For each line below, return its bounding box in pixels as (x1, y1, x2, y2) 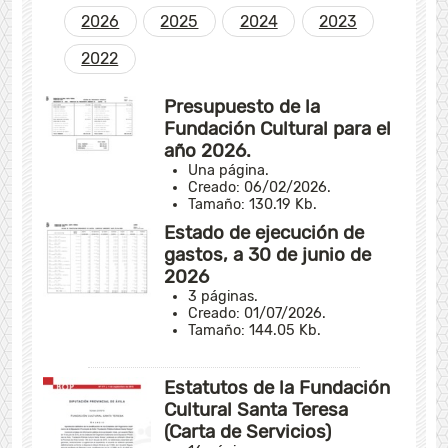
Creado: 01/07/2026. (188, 304, 327, 322)
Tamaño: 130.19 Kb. (188, 195, 318, 213)
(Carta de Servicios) (164, 420, 332, 443)
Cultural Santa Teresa (164, 398, 349, 421)
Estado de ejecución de (164, 221, 365, 244)
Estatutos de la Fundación (164, 376, 391, 399)
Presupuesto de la (164, 95, 321, 118)
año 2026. (164, 139, 252, 162)
